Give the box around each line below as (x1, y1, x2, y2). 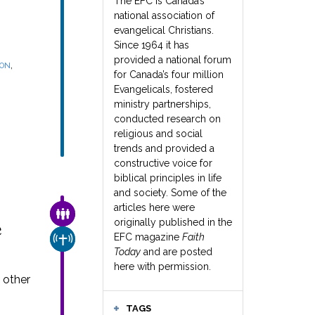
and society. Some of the (114, 187, 226, 198)
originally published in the (114, 217, 232, 228)
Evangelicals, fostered (114, 84, 213, 95)
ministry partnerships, (114, 98, 211, 110)
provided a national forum (114, 54, 231, 65)
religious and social (114, 128, 202, 139)
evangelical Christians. (114, 25, 214, 36)
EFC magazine (114, 231, 182, 243)
